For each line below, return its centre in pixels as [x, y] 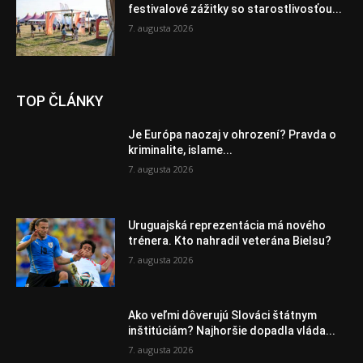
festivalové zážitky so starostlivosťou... [235, 9]
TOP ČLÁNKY [60, 100]
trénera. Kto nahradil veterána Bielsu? [230, 240]
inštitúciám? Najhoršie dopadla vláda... [232, 331]
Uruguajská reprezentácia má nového [227, 225]
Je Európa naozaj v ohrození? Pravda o [233, 134]
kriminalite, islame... [181, 149]
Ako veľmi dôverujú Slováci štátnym [223, 316]
